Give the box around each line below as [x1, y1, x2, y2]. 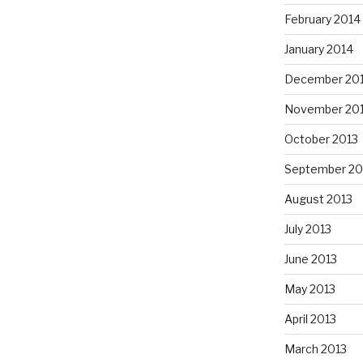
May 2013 [284, 281, 335, 296]
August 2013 [284, 191, 352, 206]
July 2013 [284, 221, 331, 236]
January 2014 [284, 41, 353, 56]
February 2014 [284, 11, 361, 26]
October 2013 [284, 131, 358, 146]
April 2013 [284, 311, 336, 326]
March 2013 [284, 341, 347, 356]
